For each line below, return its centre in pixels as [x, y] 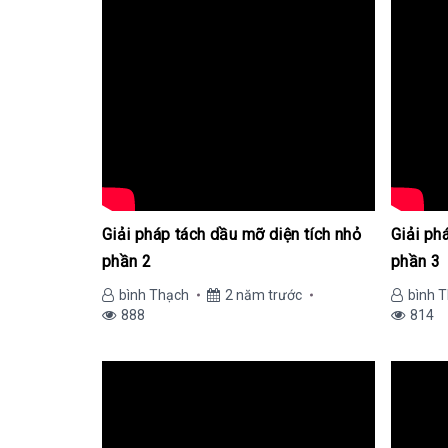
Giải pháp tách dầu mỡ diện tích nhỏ [231, 234]
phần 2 [127, 261]
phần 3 [416, 261]
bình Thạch [154, 295]
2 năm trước [263, 295]
